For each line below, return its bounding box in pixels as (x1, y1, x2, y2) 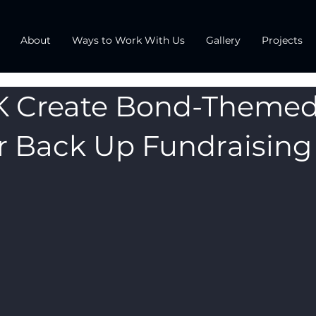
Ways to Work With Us (72, 34, 185, 47)
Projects (262, 34, 303, 47)
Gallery (206, 34, 241, 47)
